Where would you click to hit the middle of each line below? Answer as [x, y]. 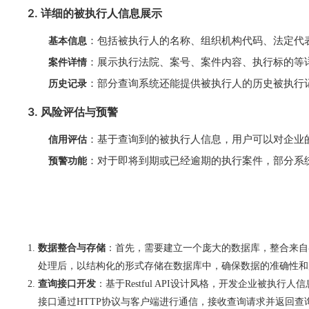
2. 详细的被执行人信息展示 [95, 13]
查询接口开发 [67, 284]
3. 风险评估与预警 [73, 112]
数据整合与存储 [72, 248]
